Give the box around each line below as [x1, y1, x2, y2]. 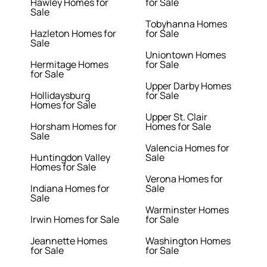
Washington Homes [145, 234, 231, 248]
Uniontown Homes [145, 48, 226, 62]
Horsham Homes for [30, 120, 117, 133]
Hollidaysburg [30, 89, 91, 103]
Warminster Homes [145, 203, 229, 217]
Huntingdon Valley [30, 151, 111, 164]
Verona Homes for [145, 172, 223, 186]
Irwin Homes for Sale [30, 213, 120, 226]
